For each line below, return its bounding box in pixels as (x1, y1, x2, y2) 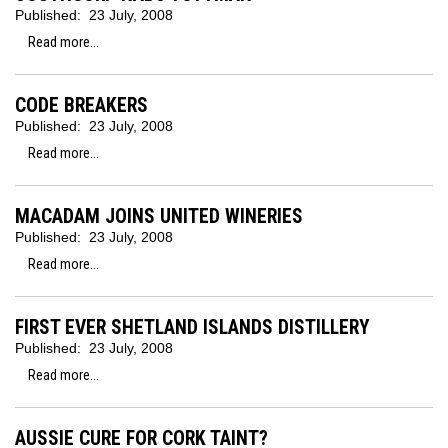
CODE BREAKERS (15, 94, 148, 117)
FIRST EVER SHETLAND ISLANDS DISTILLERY (15, 316, 370, 339)
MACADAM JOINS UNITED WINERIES (15, 205, 303, 228)
